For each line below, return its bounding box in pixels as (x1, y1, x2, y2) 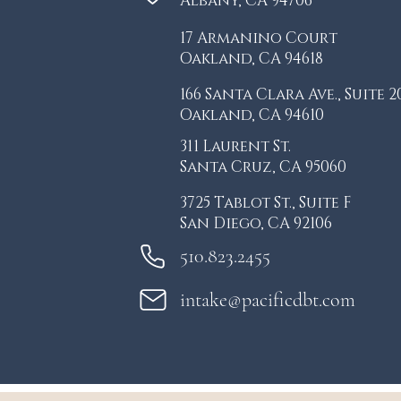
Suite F (298, 192, 351, 213)
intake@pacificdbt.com (179, 288, 355, 311)
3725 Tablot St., (179, 192, 299, 213)
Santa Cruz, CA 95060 (179, 157, 346, 177)
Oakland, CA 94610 (179, 105, 324, 125)
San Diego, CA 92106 (179, 213, 332, 234)
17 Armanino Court (179, 28, 337, 48)
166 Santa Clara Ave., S (179, 84, 352, 105)
